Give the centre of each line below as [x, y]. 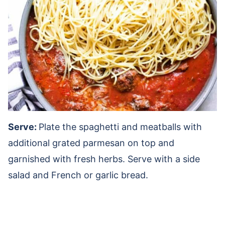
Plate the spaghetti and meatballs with [120, 127]
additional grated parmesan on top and [91, 143]
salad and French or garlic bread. [78, 175]
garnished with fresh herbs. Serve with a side [104, 159]
